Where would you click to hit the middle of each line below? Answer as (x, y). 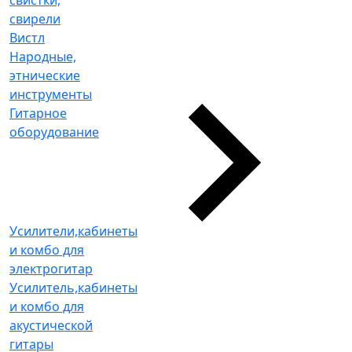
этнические (45, 75)
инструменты (51, 94)
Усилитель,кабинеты (73, 288)
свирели (35, 19)
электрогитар (51, 269)
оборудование (54, 132)
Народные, (43, 57)
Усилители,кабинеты (73, 231)
